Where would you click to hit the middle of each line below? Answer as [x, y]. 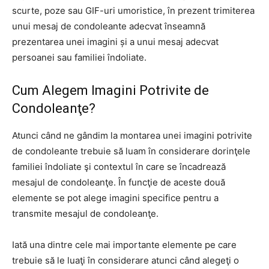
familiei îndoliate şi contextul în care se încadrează [119, 167]
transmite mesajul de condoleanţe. [85, 213]
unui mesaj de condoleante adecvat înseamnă [109, 26]
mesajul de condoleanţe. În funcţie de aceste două [119, 182]
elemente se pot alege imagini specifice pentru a [115, 198]
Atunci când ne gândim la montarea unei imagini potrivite [132, 135]
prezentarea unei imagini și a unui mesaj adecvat [115, 42]
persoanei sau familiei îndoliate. [79, 57]
